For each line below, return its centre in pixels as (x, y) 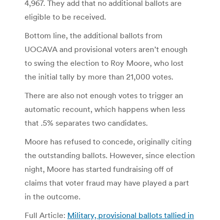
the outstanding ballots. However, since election (110, 155)
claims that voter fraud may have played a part (107, 182)
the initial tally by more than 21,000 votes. (99, 76)
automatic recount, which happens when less (105, 109)
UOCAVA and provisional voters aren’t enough (106, 49)
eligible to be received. (65, 16)
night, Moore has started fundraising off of (99, 169)
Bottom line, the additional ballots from (94, 35)
